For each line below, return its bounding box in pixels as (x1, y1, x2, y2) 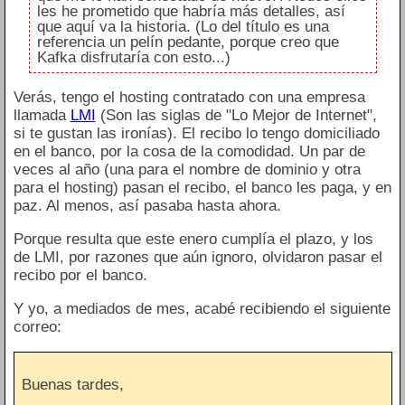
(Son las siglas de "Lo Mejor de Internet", (95, 107, 377, 125)
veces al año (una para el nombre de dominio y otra (13, 161, 361, 179)
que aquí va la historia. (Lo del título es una (37, 17, 329, 35)
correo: (13, 318, 61, 336)
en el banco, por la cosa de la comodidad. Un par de (13, 143, 365, 161)
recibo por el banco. (13, 267, 147, 285)
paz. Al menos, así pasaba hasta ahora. (13, 197, 281, 215)
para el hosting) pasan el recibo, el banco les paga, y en (13, 179, 391, 197)
